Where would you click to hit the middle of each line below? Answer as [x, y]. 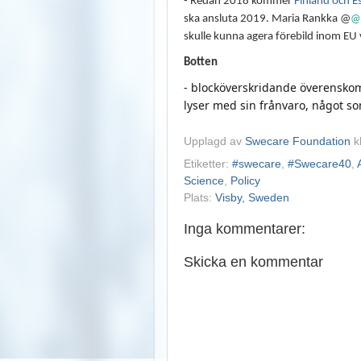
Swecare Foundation [298, 142]
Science [204, 181]
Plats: [199, 198]
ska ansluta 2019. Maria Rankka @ [267, 19]
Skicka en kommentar [253, 262]
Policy [245, 181]
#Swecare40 [320, 164]
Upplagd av [214, 142]
